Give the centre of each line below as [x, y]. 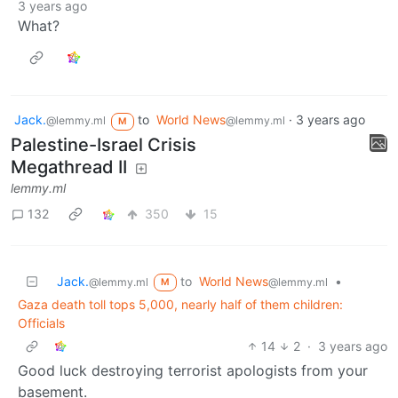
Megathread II [69, 167]
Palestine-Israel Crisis [103, 144]
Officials [41, 322]
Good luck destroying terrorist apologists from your [193, 370]
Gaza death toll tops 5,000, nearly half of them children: [180, 304]
